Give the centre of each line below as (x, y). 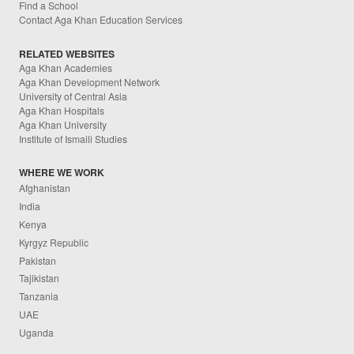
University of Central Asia (73, 96)
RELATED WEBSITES (67, 53)
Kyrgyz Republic (54, 242)
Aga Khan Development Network (90, 81)
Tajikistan (40, 278)
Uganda (37, 332)
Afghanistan (45, 188)
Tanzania (39, 296)
